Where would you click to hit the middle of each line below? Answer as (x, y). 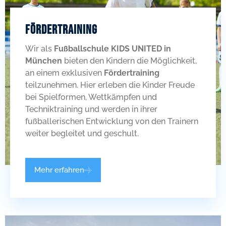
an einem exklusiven (65, 73)
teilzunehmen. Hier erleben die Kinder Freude (110, 85)
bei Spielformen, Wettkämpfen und (91, 97)
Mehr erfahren (59, 170)
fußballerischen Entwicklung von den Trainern (112, 121)
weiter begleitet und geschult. (82, 133)
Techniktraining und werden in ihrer (91, 109)
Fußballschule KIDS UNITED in (112, 49)
